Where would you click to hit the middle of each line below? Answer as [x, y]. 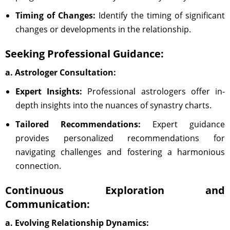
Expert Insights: [49, 91]
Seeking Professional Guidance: [84, 54]
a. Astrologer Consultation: [61, 72]
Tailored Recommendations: [78, 124]
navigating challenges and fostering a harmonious [120, 152]
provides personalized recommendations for [120, 138]
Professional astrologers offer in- [154, 91]
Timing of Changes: [56, 15]
